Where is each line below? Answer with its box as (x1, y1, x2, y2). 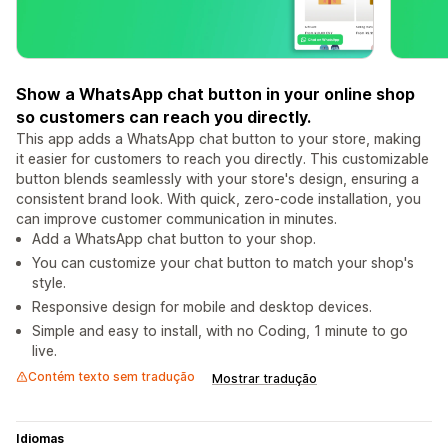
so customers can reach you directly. (16, 107, 311, 128)
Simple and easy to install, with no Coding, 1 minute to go (32, 322, 408, 340)
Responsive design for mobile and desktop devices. (32, 298, 372, 316)
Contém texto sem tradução (28, 369, 195, 385)
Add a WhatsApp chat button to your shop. (32, 230, 316, 248)
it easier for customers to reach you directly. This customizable (16, 150, 429, 168)
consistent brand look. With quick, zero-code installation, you (16, 190, 421, 208)
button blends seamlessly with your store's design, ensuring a (16, 170, 419, 188)
